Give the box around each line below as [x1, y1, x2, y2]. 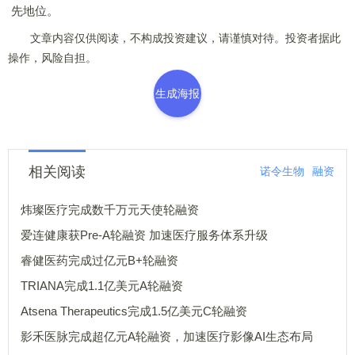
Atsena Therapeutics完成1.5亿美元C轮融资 [21, 304, 247, 318]
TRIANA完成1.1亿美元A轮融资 [21, 279, 183, 292]
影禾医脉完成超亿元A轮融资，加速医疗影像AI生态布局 [21, 330, 313, 343]
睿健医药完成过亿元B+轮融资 [21, 254, 178, 267]
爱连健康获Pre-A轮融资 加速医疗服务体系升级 [149, 228, 268, 242]
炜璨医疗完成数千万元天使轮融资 [21, 203, 199, 216]
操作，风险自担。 [8, 52, 97, 64]
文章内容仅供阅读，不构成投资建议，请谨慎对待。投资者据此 [8, 32, 341, 44]
